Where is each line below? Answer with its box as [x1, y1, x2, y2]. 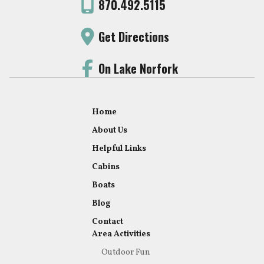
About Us [92, 125, 127, 137]
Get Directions [98, 28, 170, 46]
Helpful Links [92, 143, 146, 155]
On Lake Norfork [98, 60, 179, 78]
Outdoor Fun [101, 247, 150, 259]
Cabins [92, 161, 120, 173]
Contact [92, 216, 123, 228]
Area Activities [92, 229, 150, 240]
